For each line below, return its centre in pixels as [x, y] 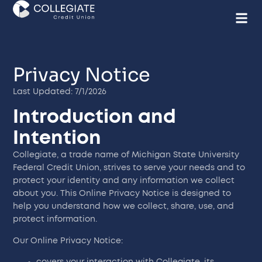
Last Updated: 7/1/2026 [60, 92]
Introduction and [95, 117]
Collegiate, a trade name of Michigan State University [126, 155]
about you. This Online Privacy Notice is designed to [122, 194]
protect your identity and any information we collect [124, 181]
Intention [57, 138]
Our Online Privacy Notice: [68, 241]
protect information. [55, 220]
